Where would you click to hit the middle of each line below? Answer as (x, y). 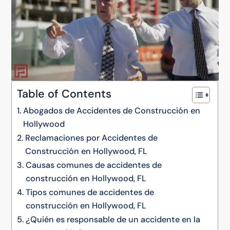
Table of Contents (64, 94)
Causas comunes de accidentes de (93, 165)
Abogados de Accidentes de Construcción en (111, 110)
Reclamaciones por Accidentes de (91, 138)
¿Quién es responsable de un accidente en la (113, 219)
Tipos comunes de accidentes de (90, 192)
